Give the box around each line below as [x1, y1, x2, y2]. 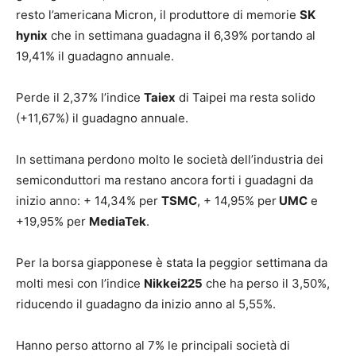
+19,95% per [16, 214, 89, 230]
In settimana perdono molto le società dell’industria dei [16, 152, 323, 168]
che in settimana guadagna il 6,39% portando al [48, 28, 315, 44]
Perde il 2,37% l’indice [16, 90, 144, 106]
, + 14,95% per [197, 193, 277, 209]
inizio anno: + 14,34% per [16, 193, 161, 209]
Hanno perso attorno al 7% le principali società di [16, 338, 290, 354]
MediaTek [89, 214, 146, 230]
